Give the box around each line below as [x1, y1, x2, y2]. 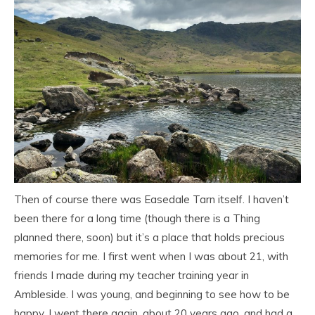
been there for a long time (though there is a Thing [14, 211, 260, 225]
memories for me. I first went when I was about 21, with [14, 249, 288, 263]
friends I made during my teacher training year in [14, 268, 249, 282]
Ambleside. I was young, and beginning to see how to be [14, 287, 290, 301]
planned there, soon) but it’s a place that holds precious [14, 230, 285, 244]
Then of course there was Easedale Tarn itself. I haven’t [14, 192, 289, 206]
